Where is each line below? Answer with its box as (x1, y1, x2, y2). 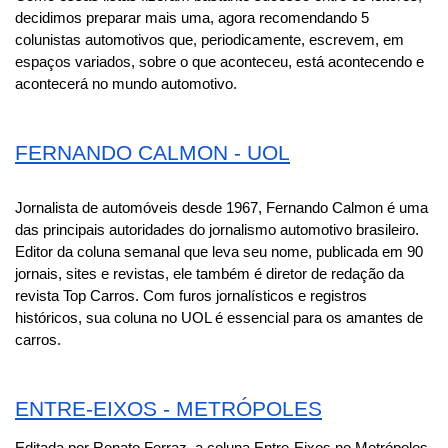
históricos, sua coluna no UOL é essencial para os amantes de (15, 309, 423, 326)
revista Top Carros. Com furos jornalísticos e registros (15, 287, 367, 304)
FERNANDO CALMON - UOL (15, 140, 290, 165)
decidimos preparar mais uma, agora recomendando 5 (15, 9, 369, 26)
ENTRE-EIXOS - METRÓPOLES (15, 396, 322, 421)
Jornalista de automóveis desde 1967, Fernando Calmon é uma (15, 199, 428, 216)
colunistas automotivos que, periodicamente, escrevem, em (15, 31, 404, 48)
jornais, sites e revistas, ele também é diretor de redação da (15, 265, 404, 282)
